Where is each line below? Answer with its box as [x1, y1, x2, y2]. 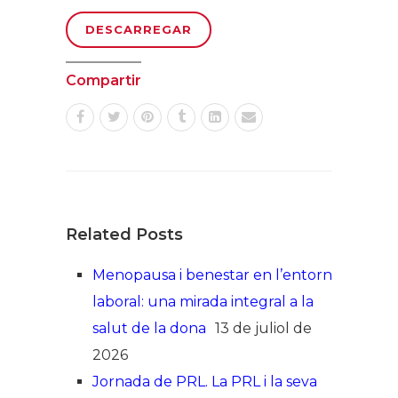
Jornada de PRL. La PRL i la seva [92, 372, 317, 390]
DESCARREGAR [85, 21, 192, 36]
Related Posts [66, 224, 183, 244]
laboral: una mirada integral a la [92, 292, 314, 310]
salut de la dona [92, 319, 206, 337]
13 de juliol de [215, 319, 312, 337]
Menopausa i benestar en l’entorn [92, 266, 332, 283]
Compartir [66, 71, 141, 89]
